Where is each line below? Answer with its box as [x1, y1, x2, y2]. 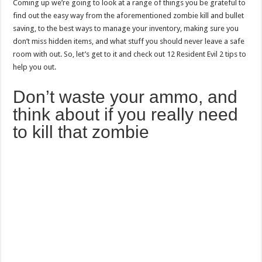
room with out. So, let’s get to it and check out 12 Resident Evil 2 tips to [13, 49, 247, 58]
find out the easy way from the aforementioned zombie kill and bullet [13, 11, 244, 20]
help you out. [13, 62, 57, 71]
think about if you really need [13, 104, 239, 124]
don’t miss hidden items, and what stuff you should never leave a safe [13, 36, 245, 46]
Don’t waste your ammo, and [13, 87, 238, 106]
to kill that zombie [13, 122, 150, 142]
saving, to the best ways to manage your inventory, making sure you [13, 23, 239, 33]
